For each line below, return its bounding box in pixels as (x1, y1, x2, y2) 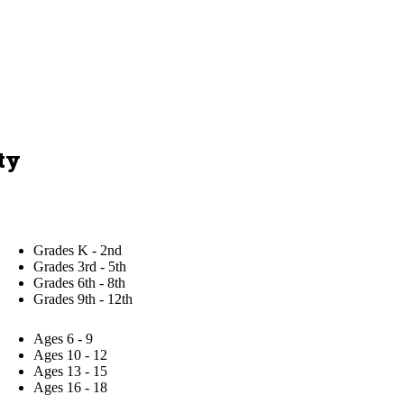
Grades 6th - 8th (33, 275, 126, 290)
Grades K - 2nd (33, 243, 123, 258)
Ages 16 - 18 (33, 380, 108, 395)
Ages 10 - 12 (33, 347, 108, 363)
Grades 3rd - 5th (33, 259, 127, 274)
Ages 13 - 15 (33, 363, 108, 379)
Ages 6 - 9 (33, 331, 94, 346)
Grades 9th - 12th (33, 291, 133, 307)
